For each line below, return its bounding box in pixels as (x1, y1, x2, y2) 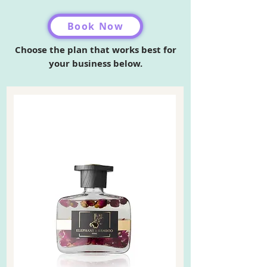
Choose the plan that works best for (14, 44, 176, 56)
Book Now (67, 20, 124, 33)
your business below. (48, 57, 142, 70)
